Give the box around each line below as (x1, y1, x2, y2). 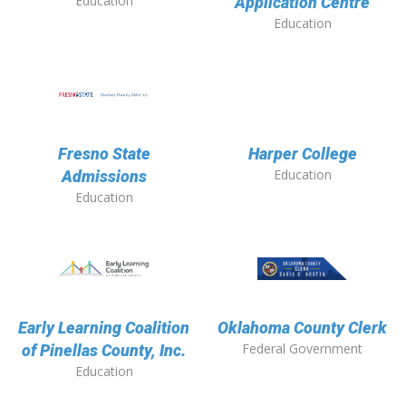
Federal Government (242, 340, 362, 358)
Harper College (247, 144, 357, 164)
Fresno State (57, 144, 150, 164)
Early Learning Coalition (18, 318, 189, 338)
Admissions (61, 167, 147, 187)
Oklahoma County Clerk (217, 318, 387, 338)
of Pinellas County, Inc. (22, 341, 186, 361)
